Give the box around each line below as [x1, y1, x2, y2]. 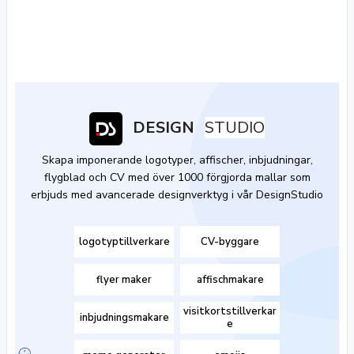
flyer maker [96, 273, 152, 287]
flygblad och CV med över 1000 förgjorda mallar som [43, 170, 311, 185]
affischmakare [196, 273, 264, 287]
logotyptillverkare [78, 235, 170, 249]
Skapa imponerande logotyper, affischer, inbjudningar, [41, 153, 313, 168]
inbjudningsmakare [79, 311, 169, 325]
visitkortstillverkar [183, 304, 277, 318]
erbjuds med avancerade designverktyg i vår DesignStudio [31, 187, 323, 202]
